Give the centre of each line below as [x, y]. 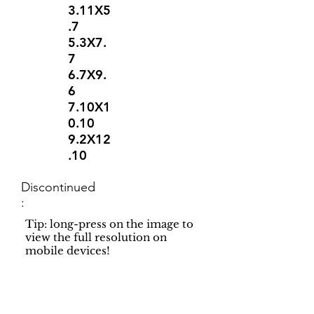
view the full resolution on [96, 237]
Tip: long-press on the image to [109, 224]
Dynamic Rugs [174, 299]
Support [31, 299]
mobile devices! [68, 251]
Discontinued [58, 187]
